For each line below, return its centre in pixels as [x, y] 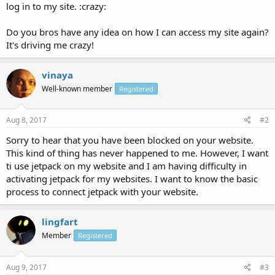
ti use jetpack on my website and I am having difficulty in [126, 166]
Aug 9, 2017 [26, 267]
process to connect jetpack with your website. [102, 192]
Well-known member [77, 88]
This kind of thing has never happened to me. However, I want [137, 153]
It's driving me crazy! [50, 45]
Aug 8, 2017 [26, 120]
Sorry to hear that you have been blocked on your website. [130, 140]
